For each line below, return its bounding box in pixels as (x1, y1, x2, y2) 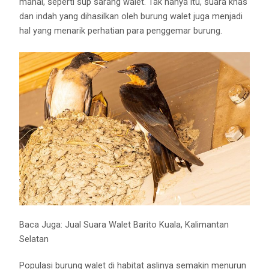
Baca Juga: (19, 219, 65, 230)
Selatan (19, 233, 49, 244)
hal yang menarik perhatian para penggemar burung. (19, 25, 223, 37)
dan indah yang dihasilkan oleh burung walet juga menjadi (19, 11, 243, 22)
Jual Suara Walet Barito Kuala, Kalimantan (65, 219, 229, 230)
